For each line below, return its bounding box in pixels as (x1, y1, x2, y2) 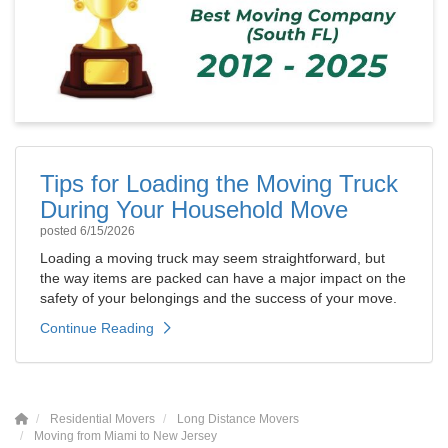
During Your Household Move (40, 196, 348, 224)
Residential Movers (50, 412, 155, 427)
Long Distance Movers (177, 412, 299, 427)
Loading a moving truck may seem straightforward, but (40, 250, 385, 267)
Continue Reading (40, 320, 154, 337)
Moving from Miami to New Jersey (34, 429, 217, 444)
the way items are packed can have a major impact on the (40, 270, 406, 287)
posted (40, 224, 80, 239)
